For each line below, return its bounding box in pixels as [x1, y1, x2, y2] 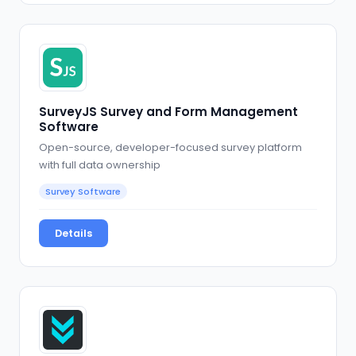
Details [55, 226, 92, 240]
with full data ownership [39, 157, 161, 172]
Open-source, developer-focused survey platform [39, 140, 302, 154]
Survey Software [45, 184, 121, 198]
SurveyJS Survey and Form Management [39, 103, 298, 121]
